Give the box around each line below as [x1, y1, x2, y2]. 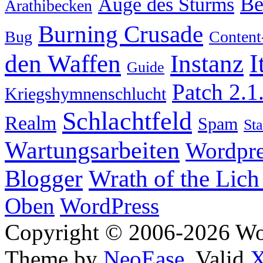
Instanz [170, 49, 244, 77]
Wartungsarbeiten [5, 136, 180, 164]
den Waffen [5, 49, 121, 77]
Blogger [5, 165, 83, 192]
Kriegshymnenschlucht [5, 83, 166, 104]
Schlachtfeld [62, 106, 192, 136]
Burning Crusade [38, 20, 203, 48]
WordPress [60, 193, 159, 218]
